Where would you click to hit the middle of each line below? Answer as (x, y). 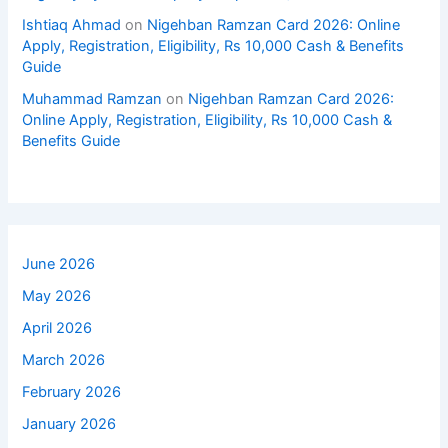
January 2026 (69, 423)
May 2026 (57, 295)
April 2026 (57, 327)
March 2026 (64, 359)
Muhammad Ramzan (92, 98)
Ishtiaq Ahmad (72, 24)
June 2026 (59, 263)
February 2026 (72, 391)
